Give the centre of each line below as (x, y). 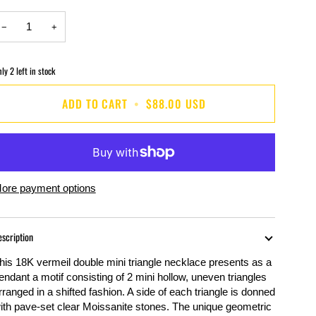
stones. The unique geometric (203, 307)
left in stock (34, 71)
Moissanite (109, 307)
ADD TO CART (95, 103)
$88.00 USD (176, 103)
